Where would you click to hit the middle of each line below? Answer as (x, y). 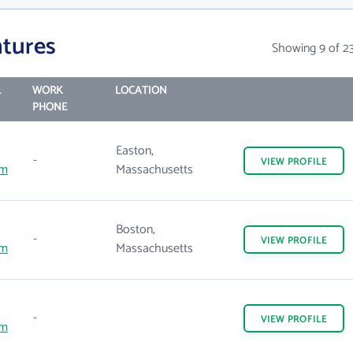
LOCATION (141, 91)
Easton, (135, 151)
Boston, (136, 230)
